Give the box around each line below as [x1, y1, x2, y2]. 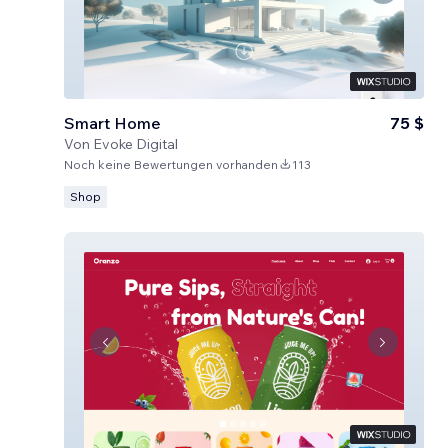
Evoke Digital [93, 135, 178, 153]
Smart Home [64, 113, 161, 133]
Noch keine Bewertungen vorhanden [64, 157, 278, 172]
